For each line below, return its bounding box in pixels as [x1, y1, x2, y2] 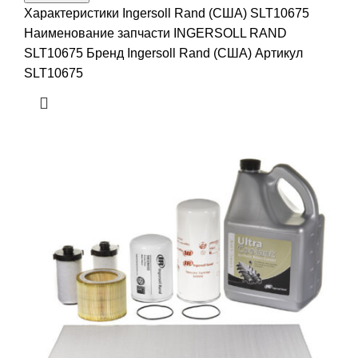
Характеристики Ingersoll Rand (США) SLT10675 [24, 6, 309, 20]
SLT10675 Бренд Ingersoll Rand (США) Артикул [24, 46, 303, 60]
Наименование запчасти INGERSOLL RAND [24, 26, 287, 40]
